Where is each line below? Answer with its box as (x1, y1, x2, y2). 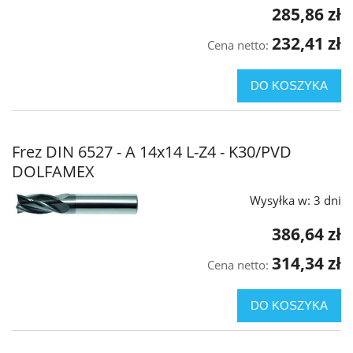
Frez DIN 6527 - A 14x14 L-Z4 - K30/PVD (12, 141, 292, 163)
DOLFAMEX (12, 161, 95, 183)
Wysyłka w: (250, 192, 310, 209)
